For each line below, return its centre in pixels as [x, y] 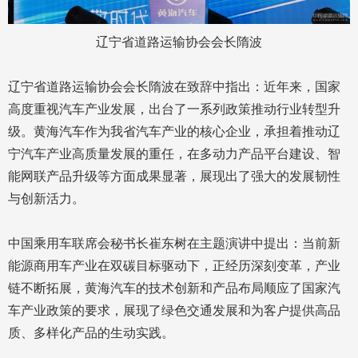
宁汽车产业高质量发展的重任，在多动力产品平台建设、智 [174, 154]
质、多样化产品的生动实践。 [91, 333]
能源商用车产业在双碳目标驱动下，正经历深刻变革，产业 [174, 266]
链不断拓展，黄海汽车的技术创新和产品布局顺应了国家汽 [174, 288]
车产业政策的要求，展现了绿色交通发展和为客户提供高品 [174, 311]
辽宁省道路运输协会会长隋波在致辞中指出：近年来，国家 [174, 87]
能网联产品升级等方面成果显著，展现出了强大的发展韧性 [174, 177]
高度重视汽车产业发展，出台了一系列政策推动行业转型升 [174, 109]
